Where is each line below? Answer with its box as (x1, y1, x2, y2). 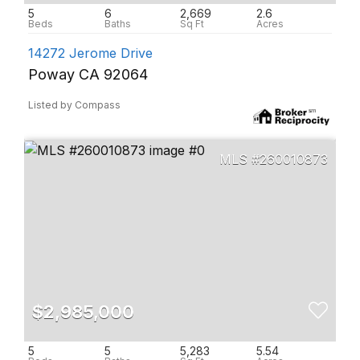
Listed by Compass (28, 99, 121, 111)
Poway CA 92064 (28, 66, 148, 83)
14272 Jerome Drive (28, 45, 153, 61)
